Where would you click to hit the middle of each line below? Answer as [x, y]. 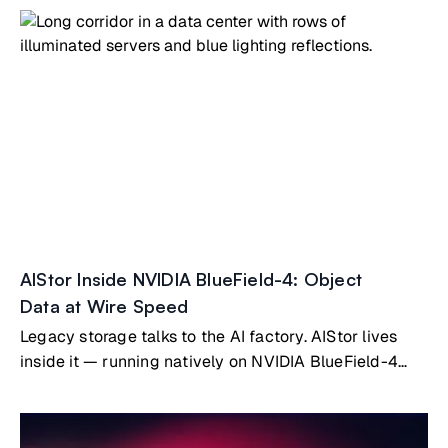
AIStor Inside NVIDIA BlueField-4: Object [191, 279]
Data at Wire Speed [104, 306]
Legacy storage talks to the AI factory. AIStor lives [209, 336]
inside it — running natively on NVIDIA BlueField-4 [209, 361]
